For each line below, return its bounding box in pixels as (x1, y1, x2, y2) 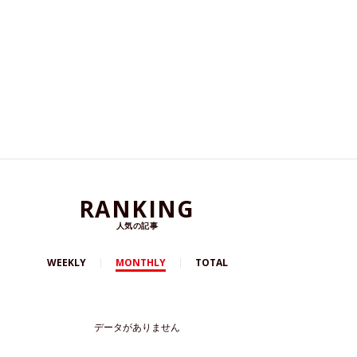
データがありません (94, 320, 180, 335)
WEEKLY (46, 256, 86, 270)
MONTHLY (115, 256, 166, 270)
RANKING (79, 194, 195, 225)
